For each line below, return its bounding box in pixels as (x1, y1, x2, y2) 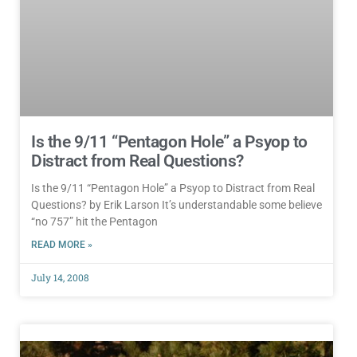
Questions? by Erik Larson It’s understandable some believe (31, 198, 322, 211)
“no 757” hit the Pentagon (31, 214, 158, 228)
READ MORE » (31, 238, 92, 250)
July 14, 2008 (31, 270, 89, 284)
